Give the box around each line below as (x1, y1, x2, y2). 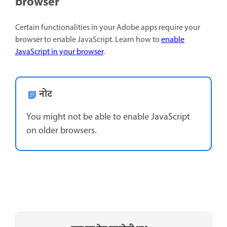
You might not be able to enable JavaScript (26, 110, 190, 125)
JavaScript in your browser (15, 46, 103, 59)
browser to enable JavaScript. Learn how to (15, 34, 161, 47)
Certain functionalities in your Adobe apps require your (15, 22, 200, 34)
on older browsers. (26, 124, 97, 138)
